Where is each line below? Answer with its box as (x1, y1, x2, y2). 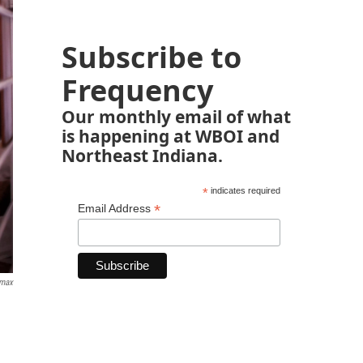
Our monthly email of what (62, 105, 291, 128)
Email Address (78, 202, 154, 215)
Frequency (62, 70, 213, 110)
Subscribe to (62, 37, 241, 77)
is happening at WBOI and (62, 124, 280, 147)
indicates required (207, 186, 280, 195)
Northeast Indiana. (62, 143, 223, 167)
